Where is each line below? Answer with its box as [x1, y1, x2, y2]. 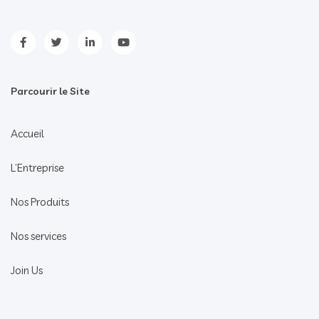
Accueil [11, 126, 44, 140]
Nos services [11, 229, 66, 243]
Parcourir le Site [11, 84, 90, 98]
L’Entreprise [11, 160, 64, 174]
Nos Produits [11, 194, 69, 209]
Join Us [11, 263, 43, 277]
